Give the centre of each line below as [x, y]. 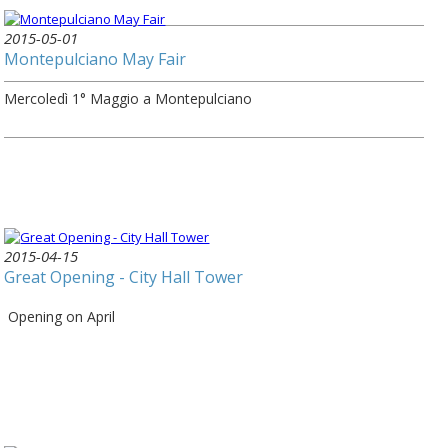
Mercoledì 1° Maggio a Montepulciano [128, 99]
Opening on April [60, 317]
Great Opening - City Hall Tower [124, 277]
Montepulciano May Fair [95, 59]
